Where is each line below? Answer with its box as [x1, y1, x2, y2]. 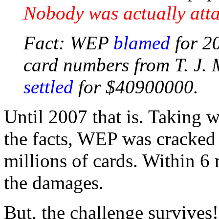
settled [23, 76, 73, 98]
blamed [113, 32, 170, 54]
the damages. [4, 172, 104, 194]
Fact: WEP [23, 32, 113, 54]
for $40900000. [73, 76, 198, 98]
